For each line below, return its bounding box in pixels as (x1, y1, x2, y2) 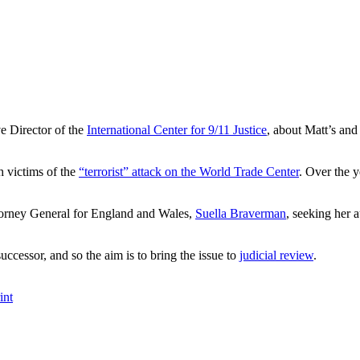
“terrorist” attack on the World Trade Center (79, 165, 299, 179)
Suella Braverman (195, 207, 286, 221)
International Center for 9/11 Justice (87, 123, 267, 137)
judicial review (239, 248, 313, 263)
